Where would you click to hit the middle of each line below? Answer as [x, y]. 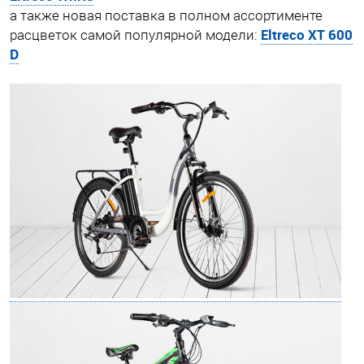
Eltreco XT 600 [307, 35]
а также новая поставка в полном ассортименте [166, 15]
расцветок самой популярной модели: [135, 35]
